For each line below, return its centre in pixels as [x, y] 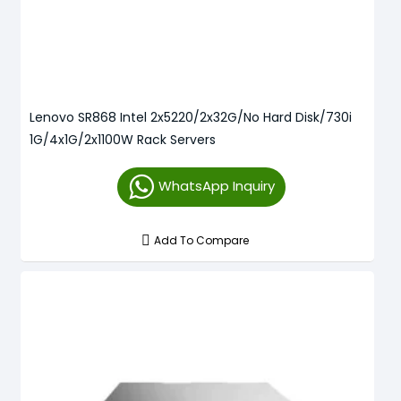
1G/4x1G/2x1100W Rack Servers [123, 139]
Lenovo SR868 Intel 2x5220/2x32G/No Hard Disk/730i [191, 117]
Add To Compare [202, 240]
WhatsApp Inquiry [216, 185]
